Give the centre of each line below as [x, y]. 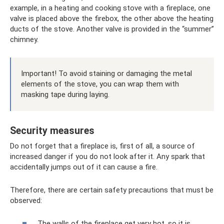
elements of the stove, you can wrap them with [100, 84]
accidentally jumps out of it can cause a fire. [84, 167]
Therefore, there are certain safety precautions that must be [112, 190]
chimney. [24, 39]
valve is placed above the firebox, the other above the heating [112, 18]
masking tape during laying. [65, 94]
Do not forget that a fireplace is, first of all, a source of [102, 146]
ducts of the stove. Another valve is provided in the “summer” [112, 29]
